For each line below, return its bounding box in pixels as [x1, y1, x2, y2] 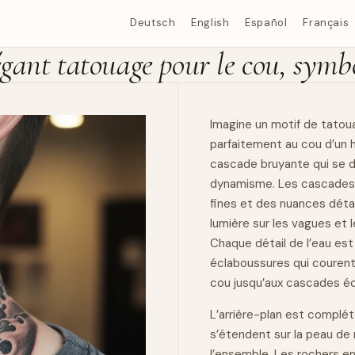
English [191, 16, 230, 30]
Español [245, 16, 288, 30]
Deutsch [130, 16, 176, 30]
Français [303, 16, 349, 30]
